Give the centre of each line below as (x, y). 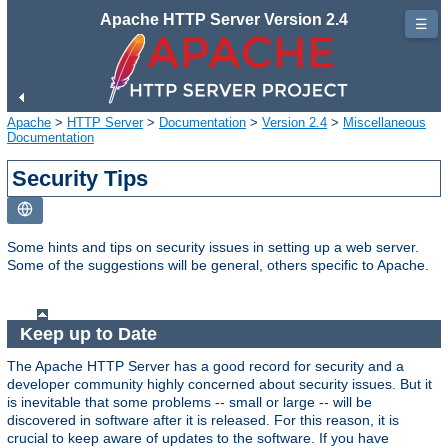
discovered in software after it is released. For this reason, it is (203, 420)
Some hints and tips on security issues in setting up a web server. (213, 246)
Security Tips (80, 178)
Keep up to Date (90, 333)
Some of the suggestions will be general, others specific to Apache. (218, 264)
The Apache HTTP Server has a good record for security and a (205, 366)
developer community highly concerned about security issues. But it (219, 384)
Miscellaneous (384, 122)
